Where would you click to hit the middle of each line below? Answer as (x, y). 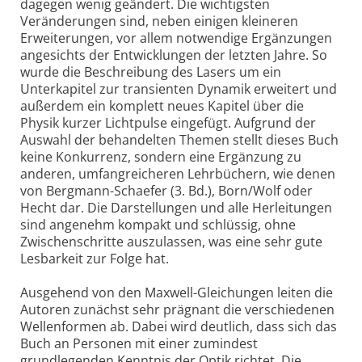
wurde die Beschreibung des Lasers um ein (151, 72)
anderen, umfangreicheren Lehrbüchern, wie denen (178, 174)
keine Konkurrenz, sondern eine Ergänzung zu (161, 157)
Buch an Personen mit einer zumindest (139, 344)
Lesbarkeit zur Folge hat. (95, 259)
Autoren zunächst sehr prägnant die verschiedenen (177, 310)
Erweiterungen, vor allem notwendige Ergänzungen (176, 38)
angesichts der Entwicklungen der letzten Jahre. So (174, 55)
